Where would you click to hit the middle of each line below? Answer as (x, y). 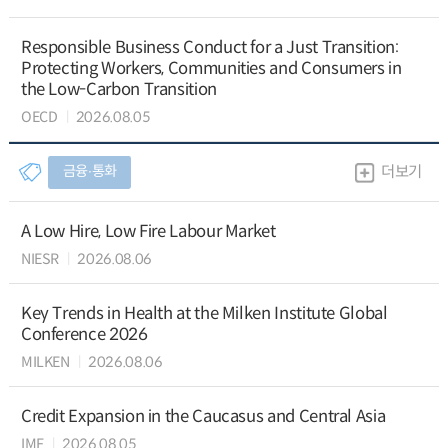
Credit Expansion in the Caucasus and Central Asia (203, 416)
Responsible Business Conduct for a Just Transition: (209, 48)
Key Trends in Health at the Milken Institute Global (204, 313)
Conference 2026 (84, 334)
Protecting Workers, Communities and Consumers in (211, 69)
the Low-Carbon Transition (118, 90)
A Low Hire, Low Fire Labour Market (148, 232)
